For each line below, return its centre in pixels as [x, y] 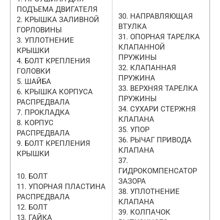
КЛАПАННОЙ [142, 47]
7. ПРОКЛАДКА [43, 112]
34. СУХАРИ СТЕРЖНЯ [157, 109]
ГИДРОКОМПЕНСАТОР [158, 171]
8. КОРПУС [35, 123]
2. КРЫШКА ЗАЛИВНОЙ [58, 19]
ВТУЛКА [133, 26]
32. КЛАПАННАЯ [147, 68]
